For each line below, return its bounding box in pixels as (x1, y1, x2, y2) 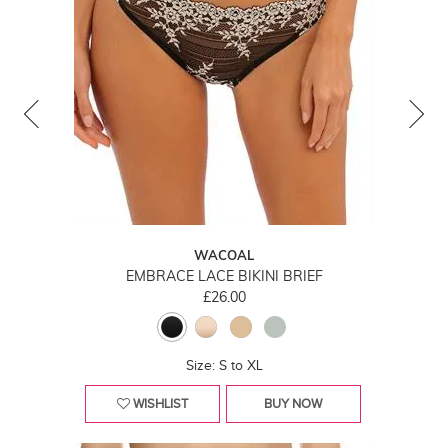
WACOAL (194, 247, 254, 264)
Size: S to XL (185, 358, 263, 374)
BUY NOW (264, 396, 322, 412)
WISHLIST (132, 396, 188, 412)
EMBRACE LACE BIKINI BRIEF (125, 267, 323, 286)
